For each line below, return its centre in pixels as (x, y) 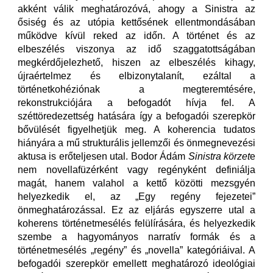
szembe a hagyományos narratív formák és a (136, 237)
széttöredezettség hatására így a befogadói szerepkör (136, 116)
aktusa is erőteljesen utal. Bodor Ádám (103, 156)
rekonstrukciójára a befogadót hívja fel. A (136, 103)
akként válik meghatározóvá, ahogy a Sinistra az (136, 9)
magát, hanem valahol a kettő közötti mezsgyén (136, 183)
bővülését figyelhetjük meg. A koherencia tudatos (136, 129)
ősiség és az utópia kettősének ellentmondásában (136, 22)
